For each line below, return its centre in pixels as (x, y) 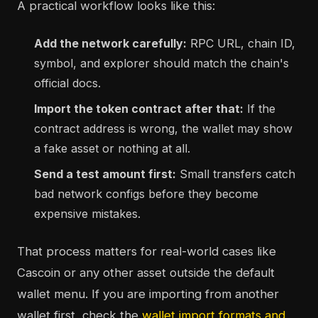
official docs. (67, 83)
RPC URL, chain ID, (241, 44)
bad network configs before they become (146, 194)
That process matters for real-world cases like (147, 252)
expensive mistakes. (87, 214)
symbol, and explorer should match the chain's (161, 64)
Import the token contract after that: (139, 109)
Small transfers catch (236, 174)
